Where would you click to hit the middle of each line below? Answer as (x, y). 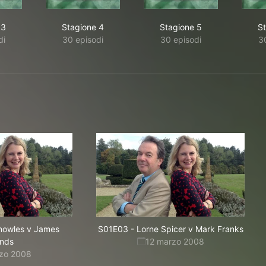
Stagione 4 (83, 27)
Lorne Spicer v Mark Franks (190, 229)
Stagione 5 (181, 27)
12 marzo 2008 (175, 241)
